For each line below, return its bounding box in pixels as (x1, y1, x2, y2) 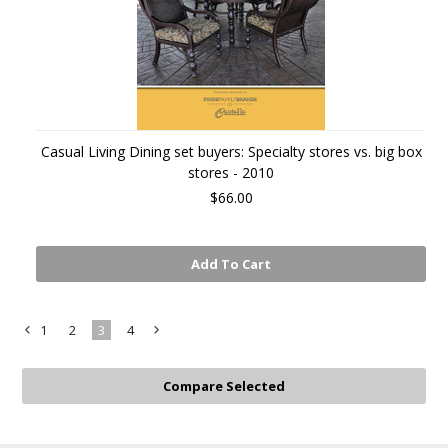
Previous (22, 367, 79, 386)
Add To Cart (191, 255, 271, 273)
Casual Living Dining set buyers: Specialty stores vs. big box (40, 142, 422, 161)
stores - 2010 (188, 163, 274, 182)
